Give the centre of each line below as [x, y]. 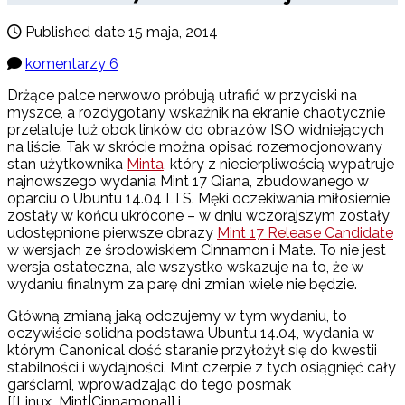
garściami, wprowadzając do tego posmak [149, 385]
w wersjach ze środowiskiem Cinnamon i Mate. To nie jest [197, 250]
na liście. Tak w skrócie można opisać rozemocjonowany [195, 147]
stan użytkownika [67, 165]
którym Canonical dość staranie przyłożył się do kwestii [192, 351]
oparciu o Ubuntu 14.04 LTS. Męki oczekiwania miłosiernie [198, 199]
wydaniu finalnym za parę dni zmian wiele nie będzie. [182, 285]
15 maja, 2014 [173, 33]
